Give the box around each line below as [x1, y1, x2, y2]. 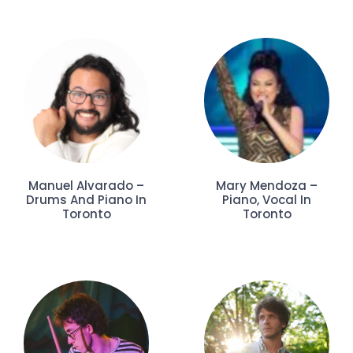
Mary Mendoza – [216, 177, 318, 195]
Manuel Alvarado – [28, 177, 144, 195]
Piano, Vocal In [222, 191, 311, 209]
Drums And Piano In [26, 191, 147, 209]
